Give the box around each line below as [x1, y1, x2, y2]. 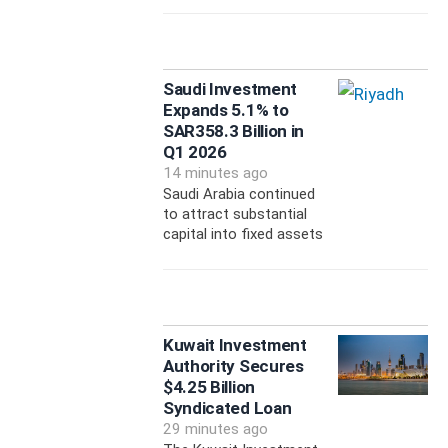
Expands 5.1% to [162, 100, 289, 121]
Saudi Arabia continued [162, 185, 315, 204]
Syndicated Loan [162, 398, 292, 419]
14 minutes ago [162, 164, 268, 183]
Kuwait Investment [162, 335, 307, 356]
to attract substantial [162, 205, 307, 224]
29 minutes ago [162, 420, 268, 439]
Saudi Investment [162, 79, 298, 100]
